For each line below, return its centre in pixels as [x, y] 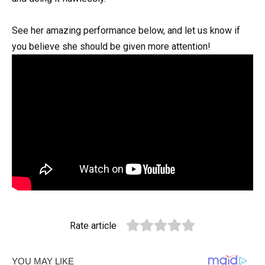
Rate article [93, 226]
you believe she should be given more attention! [111, 47]
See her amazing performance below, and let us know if [126, 31]
